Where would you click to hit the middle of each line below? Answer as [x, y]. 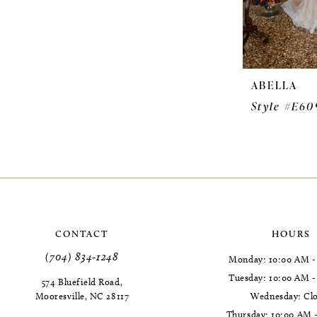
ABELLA [275, 86]
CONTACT [82, 234]
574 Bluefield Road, [82, 282]
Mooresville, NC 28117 [82, 296]
